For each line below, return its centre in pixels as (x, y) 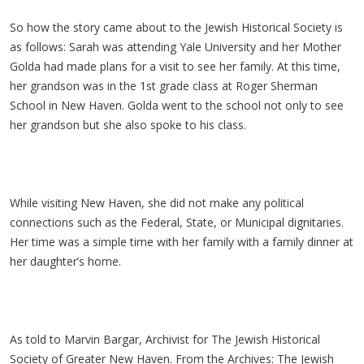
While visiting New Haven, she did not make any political (157, 202)
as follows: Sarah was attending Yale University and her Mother (175, 46)
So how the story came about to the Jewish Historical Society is (176, 27)
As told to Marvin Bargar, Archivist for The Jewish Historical (165, 339)
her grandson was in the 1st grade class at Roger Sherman (164, 85)
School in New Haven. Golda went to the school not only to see (177, 105)
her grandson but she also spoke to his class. (128, 124)
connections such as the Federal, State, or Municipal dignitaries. (177, 222)
